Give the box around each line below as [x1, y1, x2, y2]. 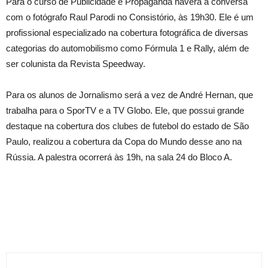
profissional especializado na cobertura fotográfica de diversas [6, 28, 248, 38]
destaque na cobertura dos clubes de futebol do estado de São [6, 121, 249, 131]
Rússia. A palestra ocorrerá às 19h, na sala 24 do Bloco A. [6, 152, 232, 162]
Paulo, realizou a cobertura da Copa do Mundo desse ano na [6, 136, 242, 147]
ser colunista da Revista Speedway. [6, 59, 145, 69]
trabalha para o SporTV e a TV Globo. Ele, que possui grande [6, 105, 244, 115]
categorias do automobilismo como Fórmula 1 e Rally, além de [6, 43, 249, 53]
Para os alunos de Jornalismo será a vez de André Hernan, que [6, 90, 253, 100]
